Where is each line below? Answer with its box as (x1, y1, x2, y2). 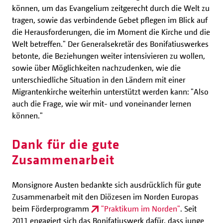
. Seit (180, 204, 197, 214)
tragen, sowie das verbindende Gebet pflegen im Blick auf (12, 15, 208, 25)
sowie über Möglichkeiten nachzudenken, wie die (12, 63, 181, 73)
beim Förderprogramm (12, 204, 91, 214)
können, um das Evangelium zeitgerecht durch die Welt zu (12, 3, 210, 13)
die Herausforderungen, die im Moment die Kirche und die (12, 27, 210, 37)
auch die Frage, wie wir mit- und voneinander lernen (12, 99, 191, 109)
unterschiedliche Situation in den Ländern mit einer (12, 75, 185, 85)
